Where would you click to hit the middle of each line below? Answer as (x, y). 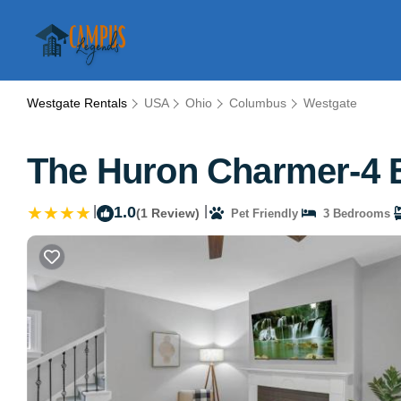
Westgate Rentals (79, 103)
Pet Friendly (261, 213)
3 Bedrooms (353, 213)
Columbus (258, 103)
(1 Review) (168, 213)
